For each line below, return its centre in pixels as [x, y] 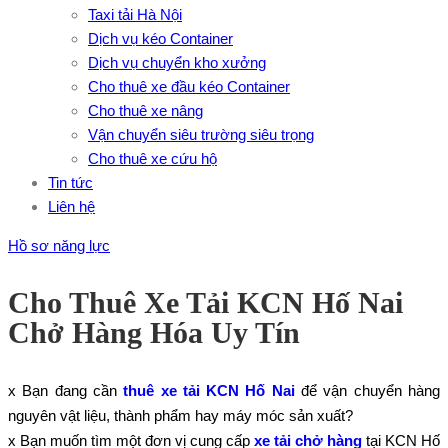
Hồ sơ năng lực [59, 245]
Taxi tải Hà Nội [135, 14]
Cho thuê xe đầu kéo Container [189, 86]
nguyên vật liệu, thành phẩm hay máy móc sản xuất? [180, 415]
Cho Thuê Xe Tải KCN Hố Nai [205, 302]
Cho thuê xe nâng [145, 110]
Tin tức [70, 182]
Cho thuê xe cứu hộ [152, 158]
